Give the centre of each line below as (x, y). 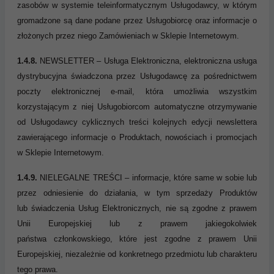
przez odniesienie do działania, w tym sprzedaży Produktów (137, 193)
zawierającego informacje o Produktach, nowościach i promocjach (137, 137)
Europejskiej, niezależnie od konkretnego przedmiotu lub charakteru (137, 254)
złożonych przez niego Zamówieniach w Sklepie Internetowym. (128, 35)
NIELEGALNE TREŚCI (83, 177)
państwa (35, 239)
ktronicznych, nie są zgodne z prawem (185, 208)
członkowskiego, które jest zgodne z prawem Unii (155, 239)
